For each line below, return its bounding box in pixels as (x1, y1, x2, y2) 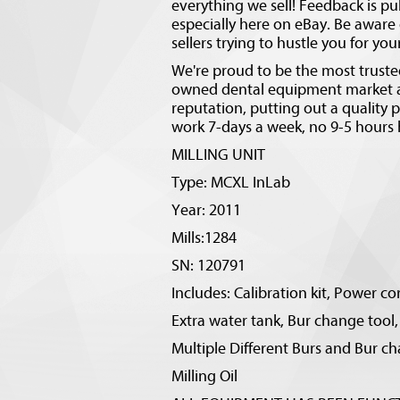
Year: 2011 (171, 201, 241, 220)
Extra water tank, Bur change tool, (171, 312, 398, 330)
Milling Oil (171, 367, 237, 386)
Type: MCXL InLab (171, 173, 290, 192)
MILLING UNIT (171, 146, 265, 164)
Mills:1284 (171, 229, 237, 247)
